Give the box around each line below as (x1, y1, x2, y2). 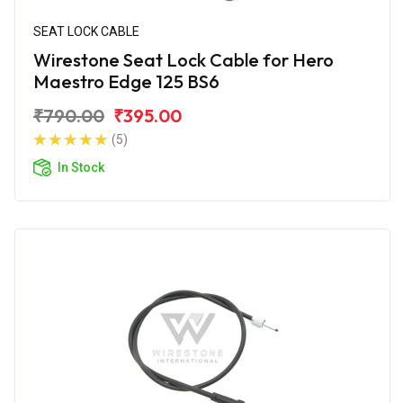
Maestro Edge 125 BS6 (33, 69, 219, 93)
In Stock (58, 159, 104, 175)
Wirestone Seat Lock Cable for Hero (33, 48, 334, 71)
